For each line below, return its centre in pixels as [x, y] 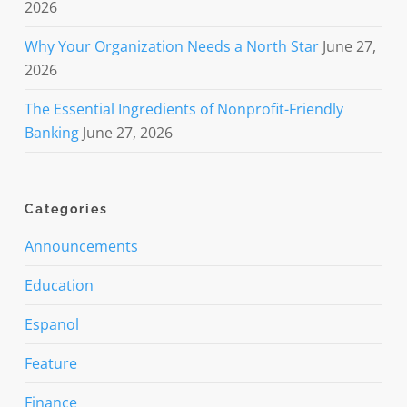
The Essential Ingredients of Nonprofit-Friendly [184, 109]
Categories [66, 209]
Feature [50, 364]
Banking [51, 133]
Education [59, 286]
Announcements [81, 247]
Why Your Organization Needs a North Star [171, 47]
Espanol [51, 325]
